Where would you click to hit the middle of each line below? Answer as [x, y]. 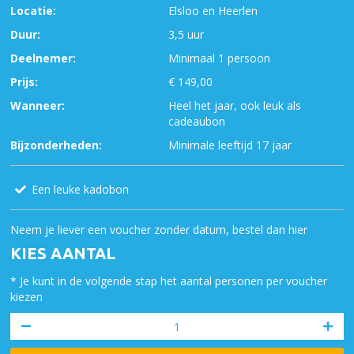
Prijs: [24, 82]
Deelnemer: [43, 58]
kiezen [26, 297]
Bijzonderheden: [56, 145]
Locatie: [33, 11]
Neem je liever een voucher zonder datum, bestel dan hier [159, 230]
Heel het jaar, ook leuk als [234, 105]
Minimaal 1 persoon [219, 58]
